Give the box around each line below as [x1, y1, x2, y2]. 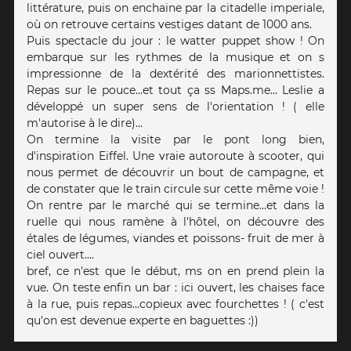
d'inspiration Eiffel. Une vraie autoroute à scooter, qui [27, 148, 324, 163]
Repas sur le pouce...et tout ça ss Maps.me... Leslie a [27, 82, 324, 97]
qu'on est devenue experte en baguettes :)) [27, 313, 259, 327]
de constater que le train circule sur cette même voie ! [27, 181, 324, 196]
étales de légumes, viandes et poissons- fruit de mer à [27, 230, 324, 245]
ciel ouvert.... [27, 247, 94, 262]
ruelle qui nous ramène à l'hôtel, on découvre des [27, 214, 324, 229]
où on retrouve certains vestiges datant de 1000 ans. [27, 16, 312, 31]
